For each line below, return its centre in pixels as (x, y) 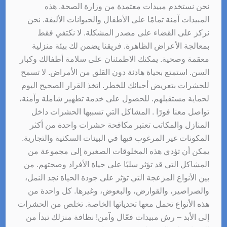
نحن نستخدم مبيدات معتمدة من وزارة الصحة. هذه (127, 6)
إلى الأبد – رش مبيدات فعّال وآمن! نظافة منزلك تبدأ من (118, 217)
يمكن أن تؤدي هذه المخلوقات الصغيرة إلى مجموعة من (119, 151)
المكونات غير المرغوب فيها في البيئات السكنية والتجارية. (116, 138)
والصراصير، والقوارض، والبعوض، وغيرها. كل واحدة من (119, 191)
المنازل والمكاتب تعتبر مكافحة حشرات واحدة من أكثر (120, 125)
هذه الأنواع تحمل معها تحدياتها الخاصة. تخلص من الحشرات (114, 204)
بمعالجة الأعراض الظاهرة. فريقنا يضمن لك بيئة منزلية (121, 46)
